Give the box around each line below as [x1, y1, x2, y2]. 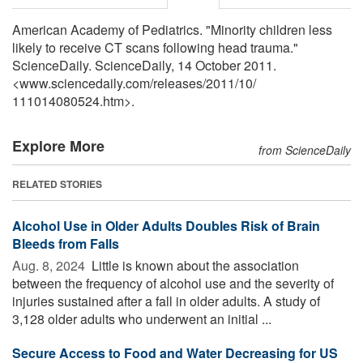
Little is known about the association [88, 255, 299, 275]
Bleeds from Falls [12, 233, 119, 253]
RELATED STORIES [12, 176, 102, 191]
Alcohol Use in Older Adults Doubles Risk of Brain [12, 216, 320, 235]
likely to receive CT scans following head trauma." [12, 37, 298, 57]
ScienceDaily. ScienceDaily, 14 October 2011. [12, 55, 276, 75]
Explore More [12, 135, 105, 156]
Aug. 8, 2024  [12, 255, 88, 275]
